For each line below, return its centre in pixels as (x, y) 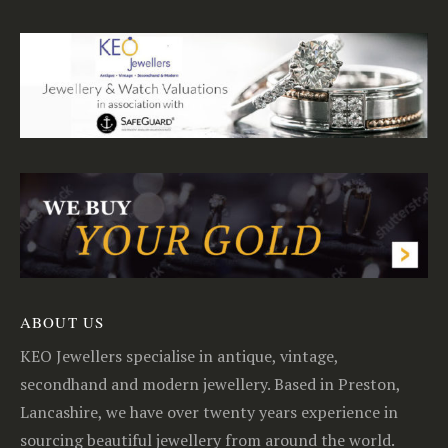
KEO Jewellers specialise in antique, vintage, (179, 355)
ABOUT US (62, 321)
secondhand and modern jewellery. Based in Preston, (210, 383)
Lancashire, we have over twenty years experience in (209, 411)
